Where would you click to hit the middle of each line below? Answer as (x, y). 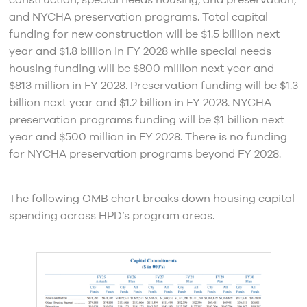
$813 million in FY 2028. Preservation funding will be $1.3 (153, 86)
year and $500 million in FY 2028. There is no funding (148, 137)
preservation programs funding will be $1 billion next (146, 120)
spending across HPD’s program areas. (111, 216)
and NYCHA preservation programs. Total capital (138, 17)
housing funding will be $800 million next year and (141, 69)
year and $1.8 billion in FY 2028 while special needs (140, 52)
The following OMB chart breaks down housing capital (151, 199)
